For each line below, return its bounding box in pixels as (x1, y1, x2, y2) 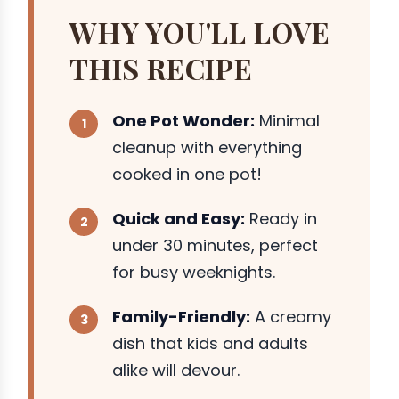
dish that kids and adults (112, 331, 308, 354)
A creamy (250, 305, 331, 328)
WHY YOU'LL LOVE (69, 12, 330, 51)
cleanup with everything (112, 135, 302, 159)
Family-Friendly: (112, 305, 250, 328)
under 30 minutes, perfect (112, 233, 318, 256)
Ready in (245, 207, 317, 230)
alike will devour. (112, 358, 240, 381)
